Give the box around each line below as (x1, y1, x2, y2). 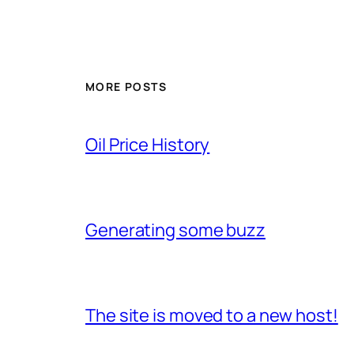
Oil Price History (85, 133, 210, 157)
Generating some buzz (85, 218, 265, 243)
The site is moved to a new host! (85, 303, 338, 328)
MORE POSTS (85, 79, 167, 95)
